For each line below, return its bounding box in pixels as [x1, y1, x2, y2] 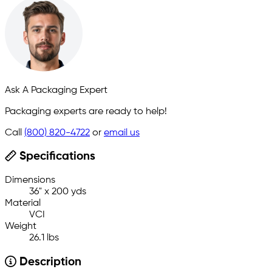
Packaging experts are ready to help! [5, 106, 167, 117]
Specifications [16, 151, 95, 163]
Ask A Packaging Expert [5, 85, 107, 95]
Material [5, 199, 41, 209]
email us [104, 127, 140, 138]
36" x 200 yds [29, 187, 86, 197]
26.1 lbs [29, 233, 59, 243]
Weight [5, 222, 36, 232]
